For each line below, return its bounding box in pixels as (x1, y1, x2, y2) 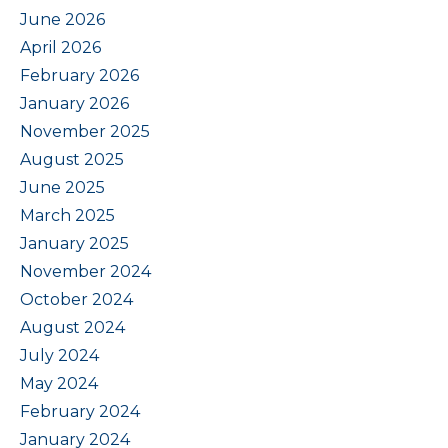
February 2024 (20, 401, 140, 421)
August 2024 (20, 317, 125, 337)
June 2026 (20, 9, 105, 29)
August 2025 (20, 149, 124, 169)
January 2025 (20, 233, 129, 253)
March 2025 (20, 205, 115, 225)
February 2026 (20, 65, 139, 85)
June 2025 (20, 177, 105, 197)
